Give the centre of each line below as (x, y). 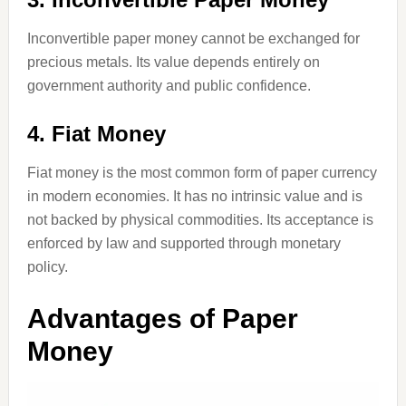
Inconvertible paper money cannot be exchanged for (193, 39)
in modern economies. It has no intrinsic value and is (194, 196)
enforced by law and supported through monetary (184, 243)
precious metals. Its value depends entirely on (173, 62)
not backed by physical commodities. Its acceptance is (200, 220)
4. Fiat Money (96, 134)
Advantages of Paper (162, 319)
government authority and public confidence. (169, 86)
